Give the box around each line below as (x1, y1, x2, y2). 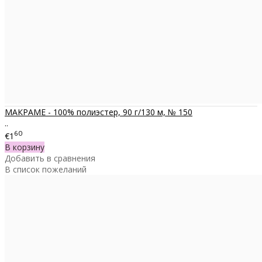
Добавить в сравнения (5, 152, 95, 164)
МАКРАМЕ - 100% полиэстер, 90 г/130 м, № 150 (5, 106, 192, 118)
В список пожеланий (5, 163, 87, 175)
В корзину (5, 141, 44, 153)
